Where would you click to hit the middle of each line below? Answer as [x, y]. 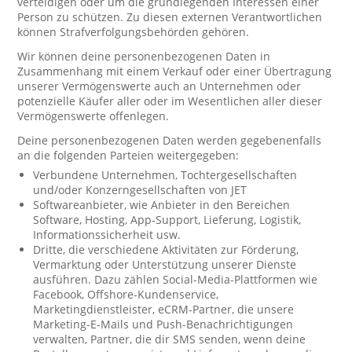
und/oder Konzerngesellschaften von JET [140, 190]
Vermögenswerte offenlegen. [93, 116]
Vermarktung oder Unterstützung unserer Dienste [165, 264]
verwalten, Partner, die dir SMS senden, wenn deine [170, 339]
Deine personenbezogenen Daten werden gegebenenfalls [170, 140]
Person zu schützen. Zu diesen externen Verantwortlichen [170, 17]
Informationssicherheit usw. [107, 235]
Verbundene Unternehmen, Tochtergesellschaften [165, 175]
